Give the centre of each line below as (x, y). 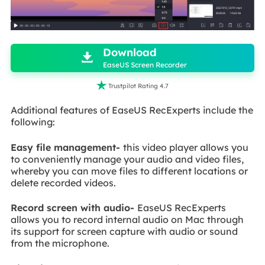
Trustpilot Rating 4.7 (138, 85)
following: (33, 122)
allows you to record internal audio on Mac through (127, 220)
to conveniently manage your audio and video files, (127, 159)
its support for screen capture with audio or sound (124, 232)
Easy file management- (67, 147)
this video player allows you (185, 147)
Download (130, 52)
